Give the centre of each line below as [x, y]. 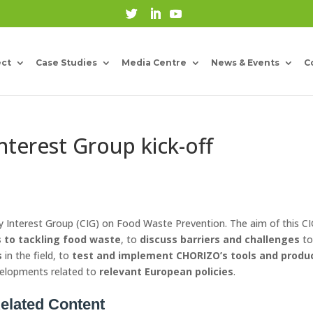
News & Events [245, 62]
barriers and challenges [240, 239]
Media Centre [154, 62]
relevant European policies [167, 271]
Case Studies [66, 62]
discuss [159, 239]
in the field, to [37, 255]
